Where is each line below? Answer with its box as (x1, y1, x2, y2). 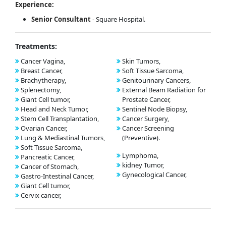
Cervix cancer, (21, 191, 61, 200)
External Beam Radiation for (122, 85, 206, 95)
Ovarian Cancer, (21, 124, 67, 133)
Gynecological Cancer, (122, 170, 187, 180)
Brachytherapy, (21, 76, 66, 85)
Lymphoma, (122, 151, 158, 160)
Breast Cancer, (21, 66, 63, 76)
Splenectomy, (21, 85, 61, 95)
